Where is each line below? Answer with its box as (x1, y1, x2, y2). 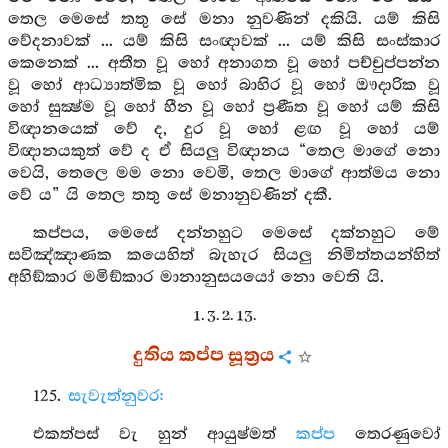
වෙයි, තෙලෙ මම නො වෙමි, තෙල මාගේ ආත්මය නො (8, 164, 440, 183)
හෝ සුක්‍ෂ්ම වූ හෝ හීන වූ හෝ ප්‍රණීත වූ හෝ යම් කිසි (8, 98, 440, 117)
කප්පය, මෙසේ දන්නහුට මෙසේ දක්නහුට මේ (32, 224, 440, 243)
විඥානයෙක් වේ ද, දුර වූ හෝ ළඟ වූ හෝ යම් (8, 120, 440, 139)
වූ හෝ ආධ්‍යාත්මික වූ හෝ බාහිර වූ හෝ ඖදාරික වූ (8, 76, 440, 95)
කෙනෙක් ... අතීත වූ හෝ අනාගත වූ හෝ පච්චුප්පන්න (8, 54, 440, 73)
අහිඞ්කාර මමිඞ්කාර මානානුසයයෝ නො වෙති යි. (8, 268, 384, 287)
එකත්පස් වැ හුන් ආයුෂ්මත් (32, 425, 296, 444)
